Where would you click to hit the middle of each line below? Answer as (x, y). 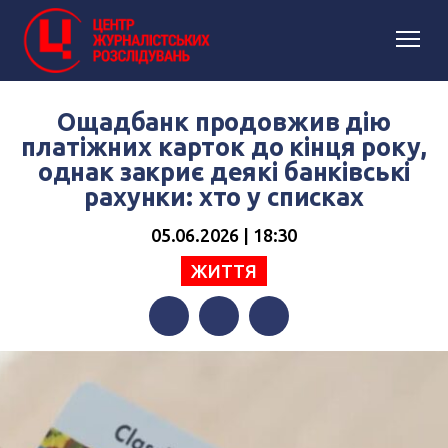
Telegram (282, 356)
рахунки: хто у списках (224, 197)
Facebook (183, 356)
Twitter (224, 356)
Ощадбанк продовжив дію (224, 122)
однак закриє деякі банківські (224, 172)
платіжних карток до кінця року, (224, 147)
